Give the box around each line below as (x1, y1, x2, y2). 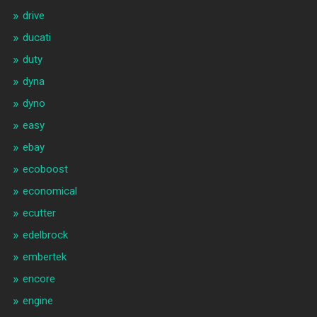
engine (22, 294, 53, 308)
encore (22, 272, 55, 286)
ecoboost (22, 163, 68, 176)
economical (22, 185, 77, 198)
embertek (22, 250, 67, 264)
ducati (22, 31, 51, 45)
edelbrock (22, 229, 68, 242)
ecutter (22, 207, 56, 220)
